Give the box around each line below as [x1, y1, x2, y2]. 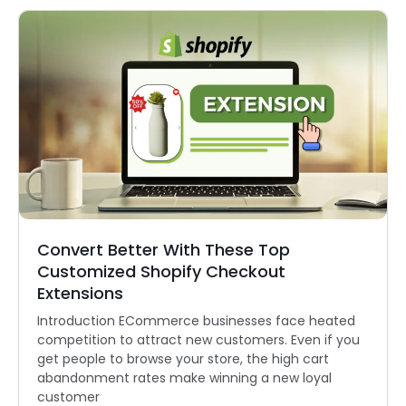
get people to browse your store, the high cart [37, 350, 329, 369]
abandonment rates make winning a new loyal [37, 369, 332, 388]
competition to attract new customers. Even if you [37, 331, 360, 350]
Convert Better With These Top [37, 238, 290, 262]
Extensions [37, 282, 123, 305]
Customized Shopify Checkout [37, 260, 285, 284]
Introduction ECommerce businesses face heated [37, 312, 355, 331]
